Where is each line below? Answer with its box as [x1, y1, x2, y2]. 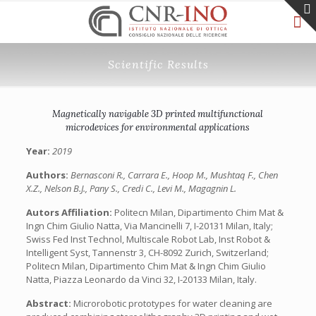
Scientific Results [107, 57, 209, 71]
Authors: [25, 169, 71, 181]
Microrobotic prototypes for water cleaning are [73, 297, 272, 310]
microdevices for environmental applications [66, 121, 250, 133]
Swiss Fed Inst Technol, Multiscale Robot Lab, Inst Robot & [25, 233, 270, 245]
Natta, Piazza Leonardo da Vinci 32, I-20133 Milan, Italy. [25, 273, 257, 286]
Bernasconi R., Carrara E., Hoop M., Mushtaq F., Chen [70, 169, 278, 181]
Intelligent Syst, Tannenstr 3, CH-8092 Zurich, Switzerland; [25, 246, 269, 259]
